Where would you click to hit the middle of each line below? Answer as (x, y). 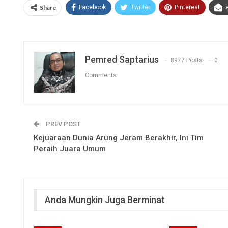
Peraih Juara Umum (70, 148)
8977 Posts (187, 60)
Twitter (140, 7)
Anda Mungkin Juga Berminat (105, 199)
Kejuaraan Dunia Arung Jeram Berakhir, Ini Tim (119, 138)
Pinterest (187, 7)
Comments (101, 76)
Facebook (92, 7)
